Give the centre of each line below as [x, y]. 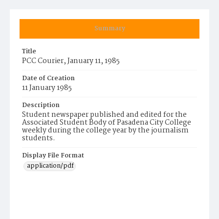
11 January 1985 [47, 88]
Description [41, 105]
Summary [109, 29]
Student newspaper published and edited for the [104, 115]
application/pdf [50, 166]
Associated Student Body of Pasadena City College [107, 123]
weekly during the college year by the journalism [105, 131]
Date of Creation [48, 78]
